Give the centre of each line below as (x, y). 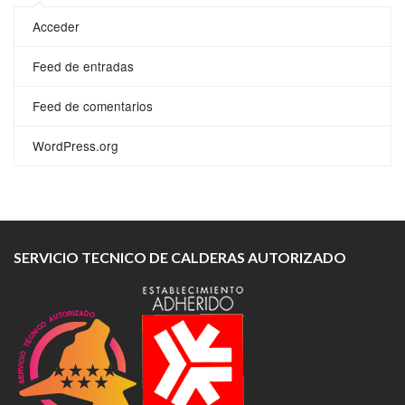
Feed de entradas (83, 66)
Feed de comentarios (93, 105)
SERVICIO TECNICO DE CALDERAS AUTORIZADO (180, 257)
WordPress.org (75, 145)
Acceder (56, 26)
